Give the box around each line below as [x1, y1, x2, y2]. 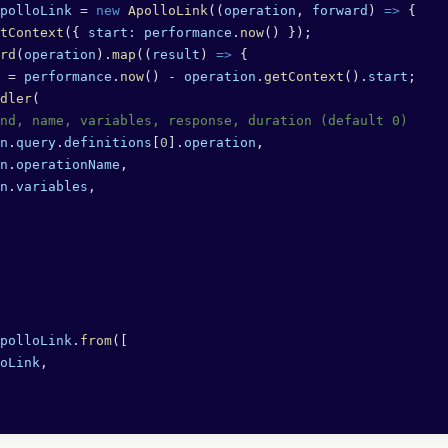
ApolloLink [120, 3, 208, 19]
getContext [264, 69, 344, 85]
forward [312, 3, 368, 19]
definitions [64, 135, 152, 151]
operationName [16, 157, 120, 173]
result [152, 47, 200, 63]
